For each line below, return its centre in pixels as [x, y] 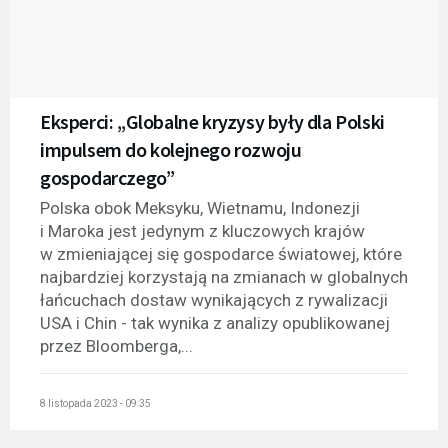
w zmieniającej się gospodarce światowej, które [221, 254]
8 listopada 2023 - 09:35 [95, 403]
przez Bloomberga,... [116, 346]
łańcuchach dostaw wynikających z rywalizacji [214, 300]
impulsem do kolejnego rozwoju [171, 150]
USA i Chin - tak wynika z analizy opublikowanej [215, 323]
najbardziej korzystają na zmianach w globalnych [224, 277]
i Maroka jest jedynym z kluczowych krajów [202, 231]
